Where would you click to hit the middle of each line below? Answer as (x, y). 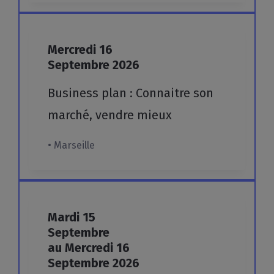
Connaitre (163, 93)
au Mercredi (82, 247)
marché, (70, 115)
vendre (115, 115)
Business (73, 93)
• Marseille (72, 145)
